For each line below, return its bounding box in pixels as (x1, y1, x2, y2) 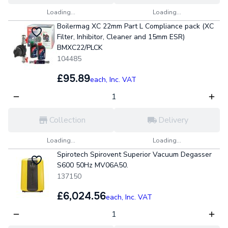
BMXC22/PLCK (57, 43, 102, 52)
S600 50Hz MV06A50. (57, 160, 128, 170)
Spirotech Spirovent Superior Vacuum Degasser (57, 150, 212, 159)
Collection (49, 115, 85, 126)
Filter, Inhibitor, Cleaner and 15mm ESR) (57, 32, 185, 42)
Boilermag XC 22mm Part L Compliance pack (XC (57, 21, 214, 31)
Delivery (158, 115, 188, 126)
